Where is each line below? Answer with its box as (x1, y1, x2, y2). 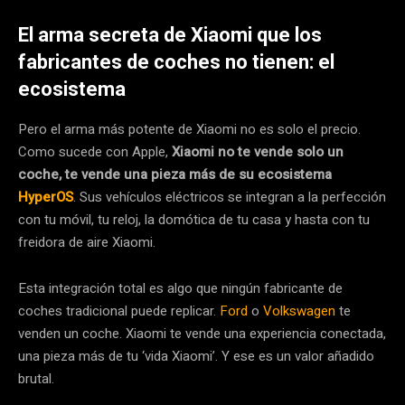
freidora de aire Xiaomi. (18, 231, 155, 252)
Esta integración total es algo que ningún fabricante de (18, 278, 343, 298)
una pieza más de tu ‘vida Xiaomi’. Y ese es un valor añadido (18, 345, 374, 366)
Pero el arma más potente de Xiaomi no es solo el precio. (18, 118, 361, 139)
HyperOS (18, 186, 73, 207)
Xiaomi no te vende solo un (172, 141, 344, 162)
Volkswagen (263, 300, 335, 321)
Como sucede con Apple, (18, 141, 172, 162)
